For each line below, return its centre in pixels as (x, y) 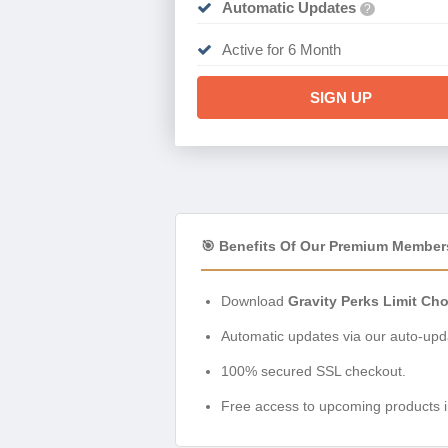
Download (254, 301)
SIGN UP (340, 98)
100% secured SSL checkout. (313, 371)
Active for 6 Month (281, 50)
